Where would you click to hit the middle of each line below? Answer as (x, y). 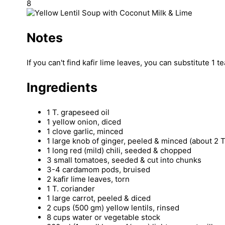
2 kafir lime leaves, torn (88, 179)
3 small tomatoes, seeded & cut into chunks (124, 160)
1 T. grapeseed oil (78, 112)
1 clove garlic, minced (85, 131)
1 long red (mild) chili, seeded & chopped (119, 150)
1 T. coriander (71, 188)
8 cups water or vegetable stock (103, 217)
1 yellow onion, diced (84, 122)
